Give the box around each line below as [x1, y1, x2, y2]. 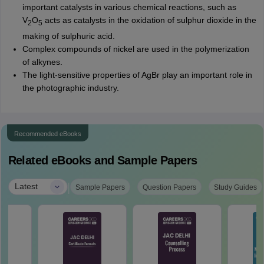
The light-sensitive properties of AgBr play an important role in [22, 70, 252, 80]
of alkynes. [22, 57, 62, 67]
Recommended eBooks [14, 130, 81, 137]
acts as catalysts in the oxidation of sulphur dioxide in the [42, 15, 256, 25]
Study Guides [213, 183, 257, 192]
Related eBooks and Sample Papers [8, 153, 197, 167]
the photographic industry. [22, 82, 119, 93]
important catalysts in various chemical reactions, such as [22, 2, 236, 12]
